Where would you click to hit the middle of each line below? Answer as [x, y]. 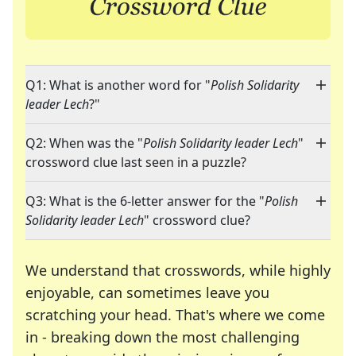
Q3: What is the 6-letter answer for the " [145, 201]
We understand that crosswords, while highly [178, 271]
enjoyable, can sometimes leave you [147, 293]
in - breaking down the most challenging [163, 337]
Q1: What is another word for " [118, 85]
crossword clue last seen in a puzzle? [136, 163]
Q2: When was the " [84, 143]
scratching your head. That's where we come [175, 315]
